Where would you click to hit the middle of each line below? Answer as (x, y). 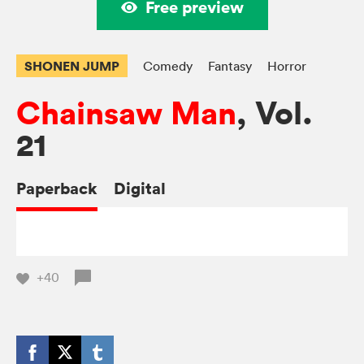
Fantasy (230, 66)
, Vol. (275, 114)
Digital (140, 188)
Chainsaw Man (126, 114)
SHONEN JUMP (72, 66)
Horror (287, 66)
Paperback (57, 188)
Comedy (168, 66)
